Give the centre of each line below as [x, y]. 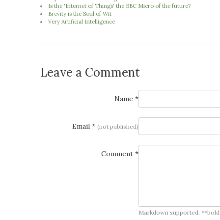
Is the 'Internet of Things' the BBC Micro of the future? [120, 6]
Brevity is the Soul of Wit [80, 14]
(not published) [118, 126]
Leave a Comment [90, 72]
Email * [85, 126]
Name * [126, 98]
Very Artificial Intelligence [82, 22]
